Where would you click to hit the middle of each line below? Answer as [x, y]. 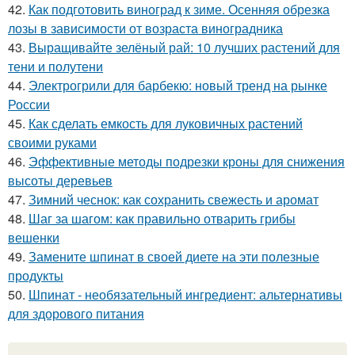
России [29, 105]
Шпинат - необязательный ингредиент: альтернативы [185, 295]
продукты [36, 276]
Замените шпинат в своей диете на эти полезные [174, 257]
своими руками [52, 143]
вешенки [34, 238]
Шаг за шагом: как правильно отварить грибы [162, 219]
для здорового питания [76, 314]
